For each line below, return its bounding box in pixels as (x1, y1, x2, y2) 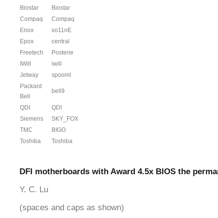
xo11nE (52, 27, 72, 34)
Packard (20, 83, 42, 90)
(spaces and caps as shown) (19, 202, 124, 212)
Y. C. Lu (19, 184, 48, 194)
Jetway (20, 72, 38, 78)
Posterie (52, 49, 73, 56)
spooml (52, 72, 71, 78)
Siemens (20, 115, 43, 122)
